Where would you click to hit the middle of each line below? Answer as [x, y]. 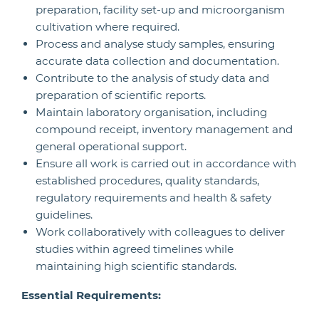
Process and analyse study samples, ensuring [155, 44]
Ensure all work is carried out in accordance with [166, 163]
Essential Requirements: [91, 295]
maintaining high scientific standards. [136, 266]
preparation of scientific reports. [121, 95]
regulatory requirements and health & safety [153, 198]
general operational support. [111, 146]
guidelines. [64, 215]
